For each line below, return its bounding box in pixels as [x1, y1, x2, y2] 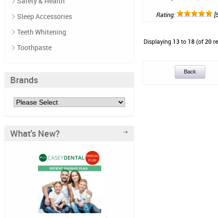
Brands [10, 74, 38, 86]
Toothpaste [17, 43, 52, 52]
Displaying [144, 37, 173, 45]
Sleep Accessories [17, 12, 72, 21]
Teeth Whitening [17, 27, 66, 36]
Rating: [156, 10, 177, 19]
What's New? [10, 127, 60, 139]
